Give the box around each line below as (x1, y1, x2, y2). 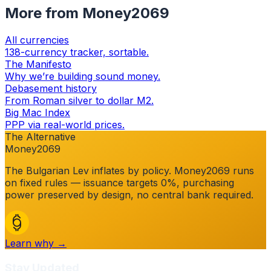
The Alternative (5, 131, 76, 143)
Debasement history (5, 82, 97, 95)
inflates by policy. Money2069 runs (89, 165, 254, 177)
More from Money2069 (5, 4, 169, 22)
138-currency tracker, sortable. (5, 46, 149, 59)
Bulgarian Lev (26, 165, 89, 177)
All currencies (5, 34, 69, 47)
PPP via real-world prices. (5, 119, 125, 131)
